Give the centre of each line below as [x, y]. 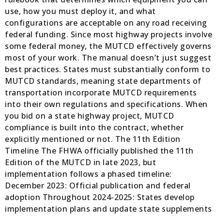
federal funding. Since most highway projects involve [108, 35]
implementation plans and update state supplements [108, 209]
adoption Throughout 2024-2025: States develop [100, 197]
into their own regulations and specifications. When [106, 104]
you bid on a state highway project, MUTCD [90, 116]
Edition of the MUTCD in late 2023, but [80, 163]
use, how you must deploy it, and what [80, 11]
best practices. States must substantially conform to [108, 70]
